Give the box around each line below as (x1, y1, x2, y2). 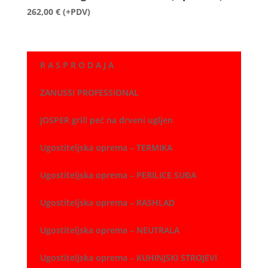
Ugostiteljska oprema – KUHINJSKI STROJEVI (39, 252, 217, 264)
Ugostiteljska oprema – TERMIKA (39, 142, 172, 154)
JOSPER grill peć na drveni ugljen (39, 114, 173, 126)
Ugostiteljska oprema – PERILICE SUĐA (39, 169, 196, 181)
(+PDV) (62, 6, 90, 18)
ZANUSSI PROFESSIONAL (39, 87, 139, 99)
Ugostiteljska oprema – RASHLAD (39, 197, 175, 209)
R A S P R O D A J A (39, 59, 114, 71)
